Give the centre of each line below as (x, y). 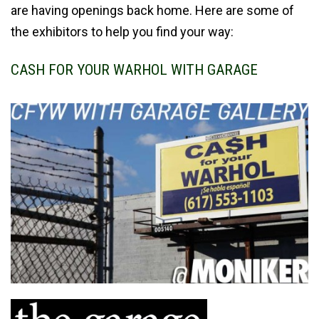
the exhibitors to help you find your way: (122, 31)
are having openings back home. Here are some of (152, 10)
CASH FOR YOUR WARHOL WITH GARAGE (134, 69)
